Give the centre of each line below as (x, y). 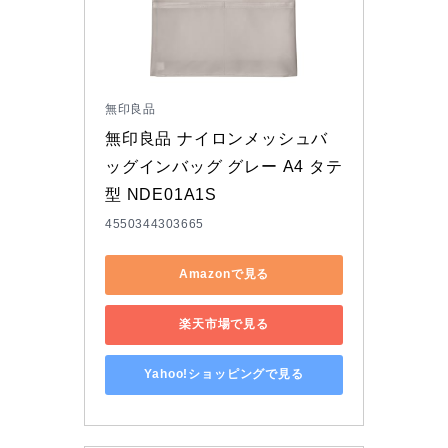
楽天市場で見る (224, 324)
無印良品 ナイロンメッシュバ (217, 138)
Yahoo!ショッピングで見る (224, 374)
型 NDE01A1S (161, 194)
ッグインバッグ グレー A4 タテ (224, 166)
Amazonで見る (224, 274)
